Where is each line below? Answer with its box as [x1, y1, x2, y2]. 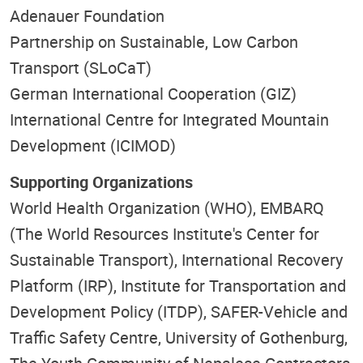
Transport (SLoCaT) [10, 57, 152, 79]
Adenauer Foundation [10, 5, 164, 28]
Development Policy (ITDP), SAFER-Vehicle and [10, 300, 348, 322]
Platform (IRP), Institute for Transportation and [10, 274, 346, 297]
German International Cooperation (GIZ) [10, 83, 297, 105]
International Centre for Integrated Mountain [10, 109, 329, 131]
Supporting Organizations [10, 170, 193, 193]
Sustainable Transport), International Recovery [10, 248, 343, 271]
